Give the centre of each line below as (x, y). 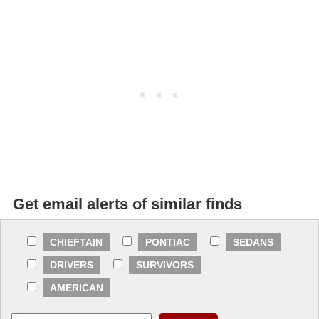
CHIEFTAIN (76, 242)
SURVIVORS (165, 265)
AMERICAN (77, 287)
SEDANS (253, 242)
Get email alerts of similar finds (127, 204)
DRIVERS (72, 265)
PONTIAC (168, 242)
